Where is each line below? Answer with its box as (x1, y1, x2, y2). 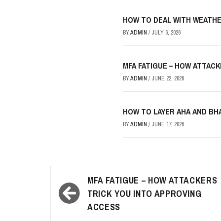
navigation (55, 185, 113, 205)
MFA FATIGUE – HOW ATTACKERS (87, 174, 218, 186)
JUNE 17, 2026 (151, 120, 184, 128)
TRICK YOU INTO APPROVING (87, 187, 202, 200)
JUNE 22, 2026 (151, 74, 184, 82)
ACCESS (87, 201, 120, 213)
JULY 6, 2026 (151, 29, 181, 37)
